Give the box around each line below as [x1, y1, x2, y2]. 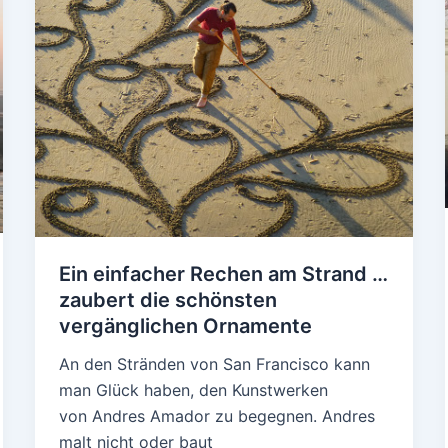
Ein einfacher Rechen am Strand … [58, 262, 388, 287]
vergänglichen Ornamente [58, 314, 312, 339]
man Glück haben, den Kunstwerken [58, 380, 328, 401]
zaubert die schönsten [58, 288, 277, 313]
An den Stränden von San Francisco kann [58, 354, 370, 375]
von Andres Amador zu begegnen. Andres [58, 406, 375, 427]
